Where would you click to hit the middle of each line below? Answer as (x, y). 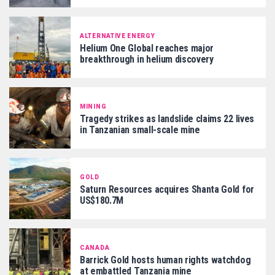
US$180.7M (102, 200)
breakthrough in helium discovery (147, 59)
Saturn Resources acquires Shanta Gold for (167, 189)
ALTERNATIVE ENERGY (118, 36)
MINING (93, 106)
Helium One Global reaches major (147, 48)
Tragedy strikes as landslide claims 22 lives (167, 118)
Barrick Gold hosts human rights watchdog (165, 260)
